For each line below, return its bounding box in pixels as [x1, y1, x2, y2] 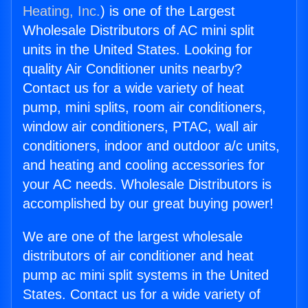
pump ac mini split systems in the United [23, 267, 269, 283]
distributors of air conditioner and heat [23, 248, 254, 264]
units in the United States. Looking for [23, 42, 252, 58]
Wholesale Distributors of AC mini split [23, 23, 254, 38]
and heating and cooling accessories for [23, 157, 265, 173]
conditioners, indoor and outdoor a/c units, [23, 138, 280, 154]
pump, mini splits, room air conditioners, [23, 100, 266, 115]
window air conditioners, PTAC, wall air [23, 119, 258, 135]
